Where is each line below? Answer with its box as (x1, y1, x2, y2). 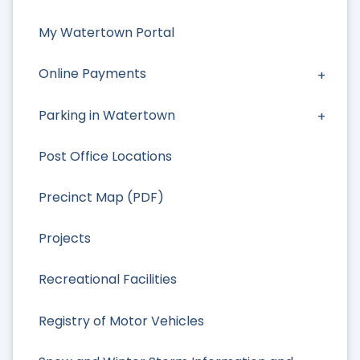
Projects (39, 229, 91, 248)
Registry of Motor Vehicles (39, 311, 204, 330)
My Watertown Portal (39, 23, 174, 43)
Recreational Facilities (39, 270, 177, 289)
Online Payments (39, 64, 146, 84)
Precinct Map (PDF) (39, 188, 164, 207)
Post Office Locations (39, 146, 172, 166)
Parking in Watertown (39, 105, 175, 125)
